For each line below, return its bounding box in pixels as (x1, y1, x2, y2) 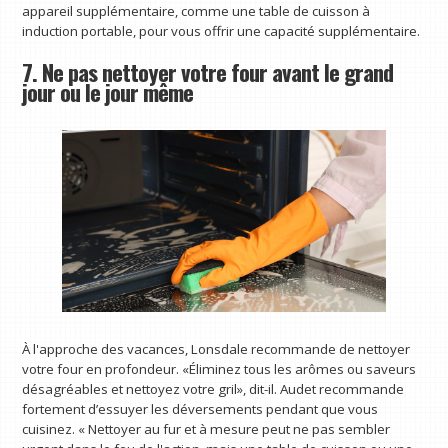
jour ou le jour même (22, 75, 194, 110)
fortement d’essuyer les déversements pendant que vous (22, 399, 379, 418)
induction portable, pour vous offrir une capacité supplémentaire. (22, 21, 421, 40)
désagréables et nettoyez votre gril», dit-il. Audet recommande (22, 379, 405, 398)
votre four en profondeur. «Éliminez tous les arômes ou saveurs (22, 359, 417, 378)
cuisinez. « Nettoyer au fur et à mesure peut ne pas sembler (22, 419, 391, 438)
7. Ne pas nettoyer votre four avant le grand (22, 55, 394, 90)
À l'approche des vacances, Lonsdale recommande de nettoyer (22, 339, 411, 358)
